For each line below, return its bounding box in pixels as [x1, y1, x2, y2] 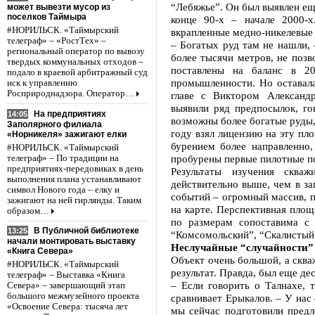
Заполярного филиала [7, 119, 102, 129]
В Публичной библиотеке [34, 226, 139, 236]
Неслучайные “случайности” [171, 241, 314, 253]
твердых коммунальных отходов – [7, 56, 143, 67]
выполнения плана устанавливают [7, 174, 141, 184]
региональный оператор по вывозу [7, 46, 145, 56]
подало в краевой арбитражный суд [7, 67, 148, 77]
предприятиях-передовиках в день [7, 163, 143, 174]
